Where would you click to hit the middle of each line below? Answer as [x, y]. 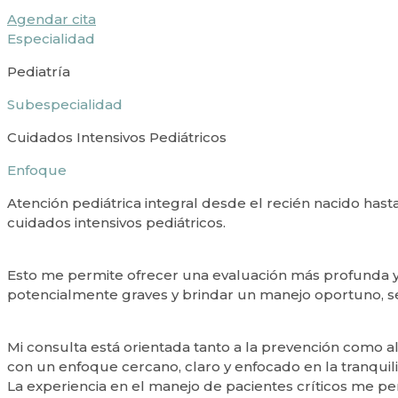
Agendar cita [52, 19]
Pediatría [39, 71]
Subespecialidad [65, 104]
